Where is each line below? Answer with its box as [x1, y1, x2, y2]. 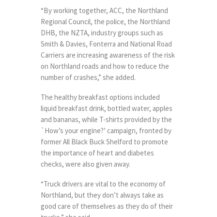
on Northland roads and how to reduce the [41, 61, 169, 71]
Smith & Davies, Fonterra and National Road [41, 39, 172, 48]
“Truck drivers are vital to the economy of [41, 179, 166, 188]
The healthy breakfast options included [41, 92, 160, 102]
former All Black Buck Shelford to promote [41, 137, 168, 146]
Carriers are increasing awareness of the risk [41, 50, 175, 60]
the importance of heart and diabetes [41, 148, 154, 157]
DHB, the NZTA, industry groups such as [41, 28, 163, 37]
